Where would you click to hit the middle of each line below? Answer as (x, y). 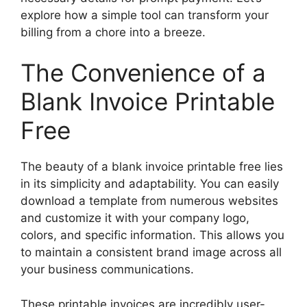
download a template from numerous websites (149, 201)
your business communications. (107, 270)
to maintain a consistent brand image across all (151, 253)
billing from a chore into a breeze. (113, 32)
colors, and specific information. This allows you (152, 235)
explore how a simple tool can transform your (145, 15)
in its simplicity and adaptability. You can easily (150, 184)
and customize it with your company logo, (135, 218)
